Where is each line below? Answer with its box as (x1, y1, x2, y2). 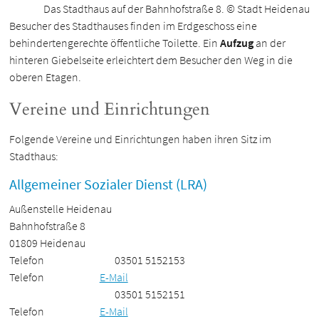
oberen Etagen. (9, 70, 82, 85)
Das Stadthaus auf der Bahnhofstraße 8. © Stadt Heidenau (43, 1, 310, 16)
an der (253, 36, 286, 51)
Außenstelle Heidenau (9, 202, 113, 216)
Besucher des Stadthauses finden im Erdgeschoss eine (9, 19, 258, 33)
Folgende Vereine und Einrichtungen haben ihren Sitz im (9, 132, 272, 147)
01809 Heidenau (9, 236, 86, 251)
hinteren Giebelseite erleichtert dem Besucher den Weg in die (9, 53, 293, 68)
